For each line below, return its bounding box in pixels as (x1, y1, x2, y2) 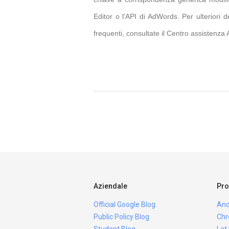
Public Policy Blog (94, 213, 149, 221)
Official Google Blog (94, 200, 155, 209)
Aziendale (94, 182, 127, 190)
